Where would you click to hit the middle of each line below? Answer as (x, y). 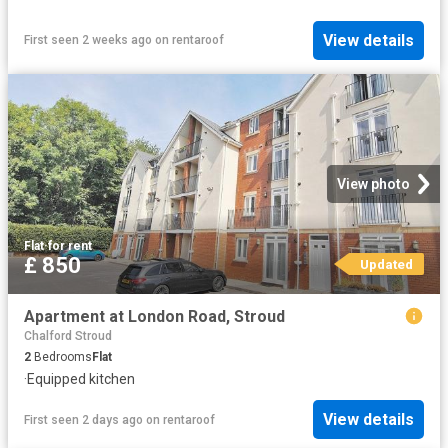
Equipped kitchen (81, 378)
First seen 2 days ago (83, 419)
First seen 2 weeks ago (88, 40)
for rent (70, 246)
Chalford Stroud (68, 335)
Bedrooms (61, 356)
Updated (386, 264)
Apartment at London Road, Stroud (154, 317)
